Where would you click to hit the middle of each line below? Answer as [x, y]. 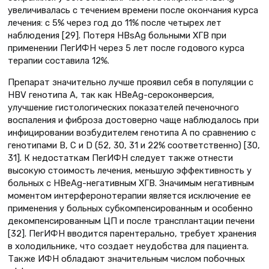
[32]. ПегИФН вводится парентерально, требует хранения [132, 233]
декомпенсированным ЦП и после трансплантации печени [131, 221]
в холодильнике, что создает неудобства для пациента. [128, 246]
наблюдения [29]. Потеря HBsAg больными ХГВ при [117, 36]
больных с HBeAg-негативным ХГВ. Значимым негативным [131, 183]
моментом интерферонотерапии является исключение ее [129, 195]
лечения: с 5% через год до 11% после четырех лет [115, 23]
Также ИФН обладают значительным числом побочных [126, 258]
